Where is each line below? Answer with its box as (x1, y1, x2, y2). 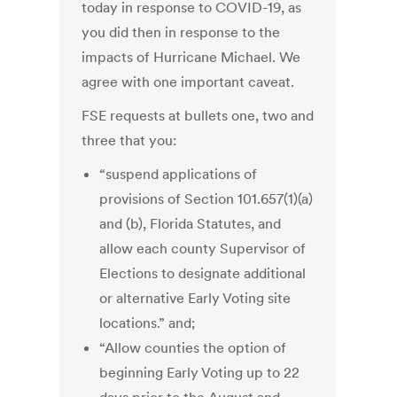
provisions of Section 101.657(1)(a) (99, 190, 314, 208)
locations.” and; (99, 314, 196, 332)
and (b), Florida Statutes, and (99, 214, 282, 233)
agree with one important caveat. (82, 73, 295, 91)
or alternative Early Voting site (99, 289, 292, 307)
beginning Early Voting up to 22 (99, 363, 300, 382)
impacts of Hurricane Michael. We (82, 48, 301, 66)
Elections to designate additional (99, 264, 307, 283)
